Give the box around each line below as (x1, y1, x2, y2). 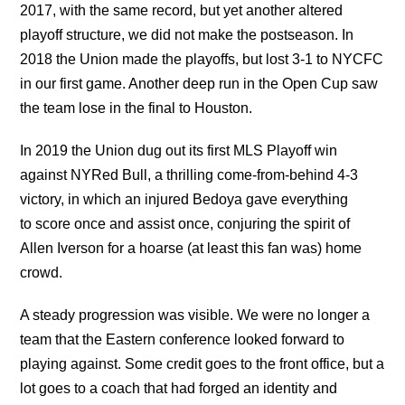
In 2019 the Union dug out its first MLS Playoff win (20, 143, 338, 159)
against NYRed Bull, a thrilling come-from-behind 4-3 (20, 167, 359, 184)
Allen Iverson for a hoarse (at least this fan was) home (20, 240, 363, 257)
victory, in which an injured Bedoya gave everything (20, 192, 349, 208)
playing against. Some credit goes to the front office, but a (20, 356, 385, 372)
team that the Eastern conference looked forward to (20, 332, 345, 348)
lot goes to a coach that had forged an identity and (20, 381, 338, 397)
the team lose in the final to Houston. (20, 100, 253, 117)
